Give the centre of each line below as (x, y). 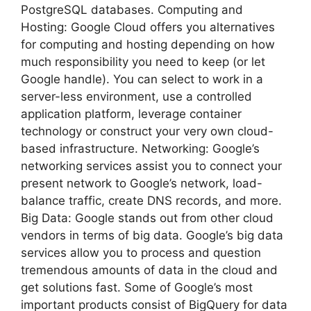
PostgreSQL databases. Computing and (132, 10)
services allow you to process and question (141, 253)
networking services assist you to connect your (151, 166)
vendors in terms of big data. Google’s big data (152, 236)
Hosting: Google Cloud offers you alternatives (148, 27)
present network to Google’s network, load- (142, 184)
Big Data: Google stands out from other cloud (147, 218)
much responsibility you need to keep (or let (143, 62)
